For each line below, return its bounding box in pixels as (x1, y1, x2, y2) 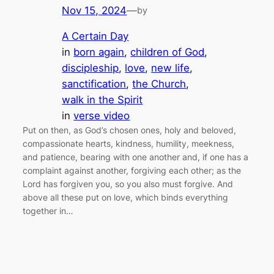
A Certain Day (62, 30, 129, 43)
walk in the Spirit (62, 94, 143, 106)
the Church (132, 78, 187, 91)
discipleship (62, 62, 119, 75)
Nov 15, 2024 (62, 4, 127, 17)
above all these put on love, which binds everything (23, 192, 229, 203)
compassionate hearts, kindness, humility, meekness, (23, 138, 235, 149)
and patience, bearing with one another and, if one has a (23, 152, 249, 163)
